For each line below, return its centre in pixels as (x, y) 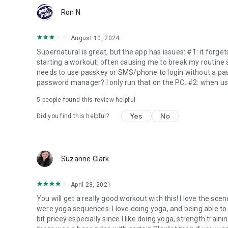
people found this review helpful (88, 100)
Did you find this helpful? (73, 116)
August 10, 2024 (95, 38)
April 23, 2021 (91, 185)
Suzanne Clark (85, 159)
